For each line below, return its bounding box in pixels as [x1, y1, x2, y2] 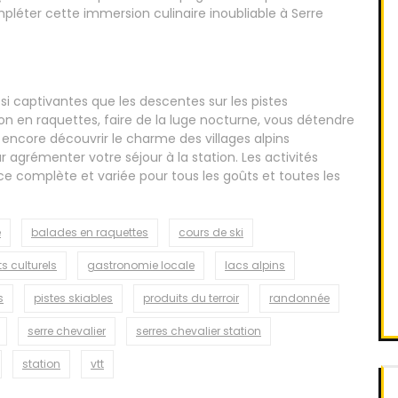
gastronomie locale [87, 258, 195, 274]
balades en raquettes [31, 225, 148, 241]
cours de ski [179, 225, 243, 241]
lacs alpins [225, 258, 285, 274]
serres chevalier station [136, 323, 261, 339]
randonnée [269, 291, 330, 306]
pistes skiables [34, 291, 113, 306]
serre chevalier [28, 323, 106, 339]
